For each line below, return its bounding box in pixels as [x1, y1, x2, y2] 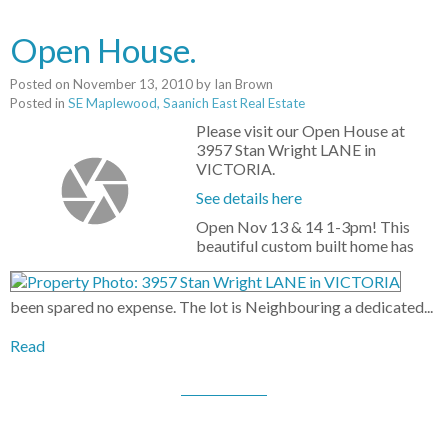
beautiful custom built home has [196, 236, 415, 256]
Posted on [10, 76, 73, 93]
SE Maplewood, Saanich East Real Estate [68, 95, 305, 112]
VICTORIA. [196, 159, 276, 179]
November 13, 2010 [73, 76, 193, 93]
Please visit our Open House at [196, 121, 406, 141]
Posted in [10, 95, 65, 112]
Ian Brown [214, 76, 273, 93]
